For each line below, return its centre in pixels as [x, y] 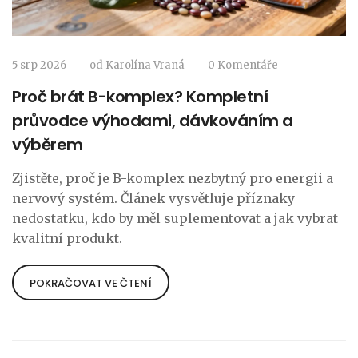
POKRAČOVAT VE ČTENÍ [91, 283]
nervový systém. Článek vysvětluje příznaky [153, 198]
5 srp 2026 [39, 65]
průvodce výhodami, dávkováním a [153, 120]
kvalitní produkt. [67, 238]
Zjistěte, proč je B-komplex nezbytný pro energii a [173, 178]
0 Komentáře [243, 65]
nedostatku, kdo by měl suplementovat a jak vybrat [175, 218]
